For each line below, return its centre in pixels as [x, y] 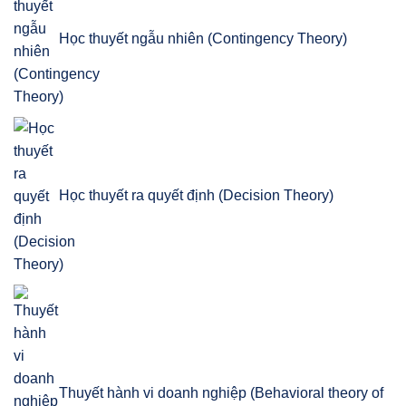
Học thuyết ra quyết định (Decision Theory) [196, 196]
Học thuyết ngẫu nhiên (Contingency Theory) [203, 39]
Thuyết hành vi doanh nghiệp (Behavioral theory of [221, 393]
